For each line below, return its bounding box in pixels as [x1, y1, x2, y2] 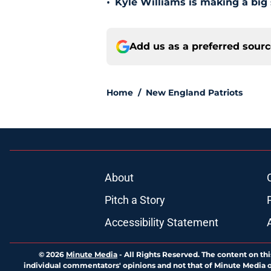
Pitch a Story [104, 194, 165, 207]
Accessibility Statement [104, 216, 218, 229]
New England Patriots [146, 87, 243, 99]
